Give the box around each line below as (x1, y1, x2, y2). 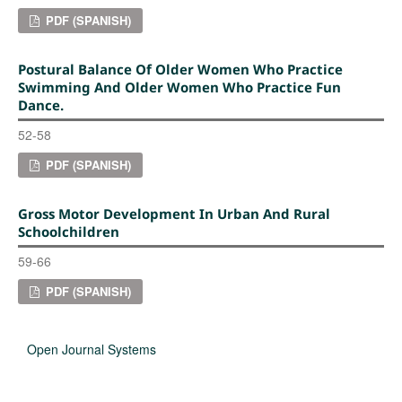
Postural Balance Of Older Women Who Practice (17, 59, 343, 78)
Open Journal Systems (27, 339, 156, 358)
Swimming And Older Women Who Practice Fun (17, 77, 341, 96)
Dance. (17, 95, 64, 114)
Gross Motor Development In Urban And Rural (17, 204, 330, 223)
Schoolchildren (17, 222, 119, 240)
